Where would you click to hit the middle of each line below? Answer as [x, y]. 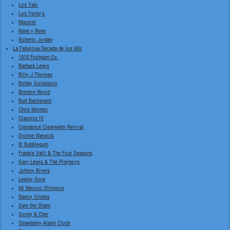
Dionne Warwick [36, 136]
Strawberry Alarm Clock [45, 223]
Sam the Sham [35, 205]
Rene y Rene [32, 31]
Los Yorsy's [32, 13]
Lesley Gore [32, 179]
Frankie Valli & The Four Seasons [56, 153]
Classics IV [31, 118]
